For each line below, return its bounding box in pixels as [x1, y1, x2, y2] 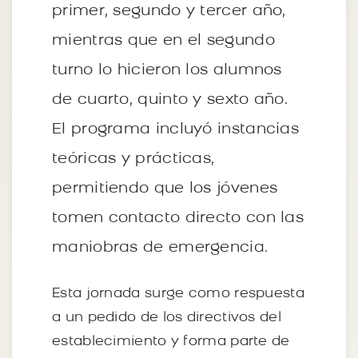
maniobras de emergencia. [52, 240, 268, 256]
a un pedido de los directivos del [52, 310, 281, 324]
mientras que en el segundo [52, 33, 275, 49]
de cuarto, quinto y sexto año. [52, 92, 288, 108]
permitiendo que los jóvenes [52, 181, 278, 197]
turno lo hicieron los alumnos [52, 62, 282, 78]
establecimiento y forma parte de [52, 334, 290, 348]
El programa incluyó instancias [52, 121, 299, 137]
